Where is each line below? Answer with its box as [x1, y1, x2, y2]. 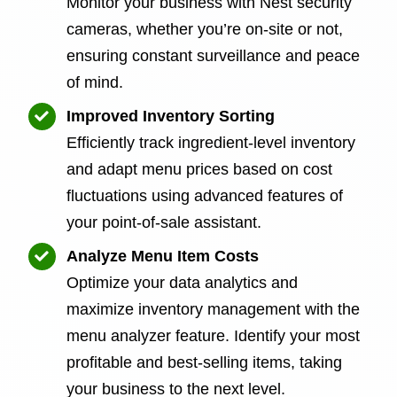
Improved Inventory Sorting [66, 106, 276, 125]
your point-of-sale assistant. [66, 213, 262, 231]
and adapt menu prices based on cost [66, 160, 333, 178]
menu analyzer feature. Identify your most [66, 326, 361, 345]
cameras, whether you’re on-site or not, [66, 19, 344, 38]
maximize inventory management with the [66, 300, 361, 318]
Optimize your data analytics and [66, 273, 299, 292]
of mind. [66, 73, 124, 91]
